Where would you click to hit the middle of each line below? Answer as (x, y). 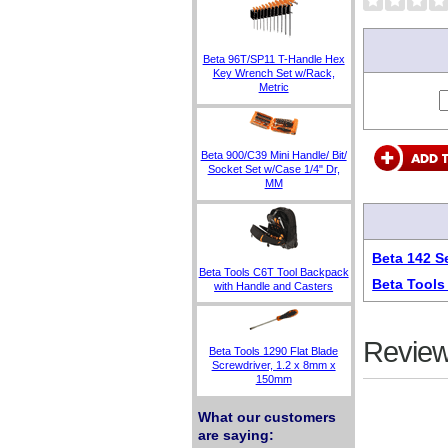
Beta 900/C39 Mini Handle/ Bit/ (273, 155)
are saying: (235, 435)
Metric (273, 87)
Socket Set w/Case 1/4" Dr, (273, 169)
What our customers (266, 417)
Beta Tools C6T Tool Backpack (273, 271)
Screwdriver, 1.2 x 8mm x (273, 365)
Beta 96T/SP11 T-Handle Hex (273, 59)
